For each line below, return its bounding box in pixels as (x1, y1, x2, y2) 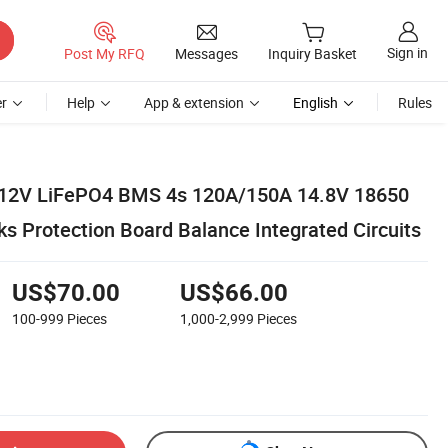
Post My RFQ (64, 43, 145, 63)
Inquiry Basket (268, 44, 357, 64)
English (293, 93, 338, 112)
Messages (175, 43, 238, 63)
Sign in (387, 43, 428, 63)
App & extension (144, 93, 244, 112)
